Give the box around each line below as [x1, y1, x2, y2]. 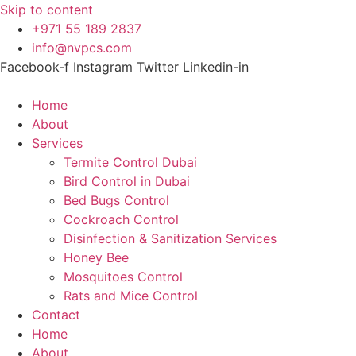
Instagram [73, 59, 133, 75]
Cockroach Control [64, 211, 179, 227]
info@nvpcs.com [32, 40, 132, 56]
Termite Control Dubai [64, 154, 197, 170]
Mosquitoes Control [64, 269, 183, 284]
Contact [32, 307, 80, 323]
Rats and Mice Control [64, 288, 198, 304]
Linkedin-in [183, 59, 249, 75]
